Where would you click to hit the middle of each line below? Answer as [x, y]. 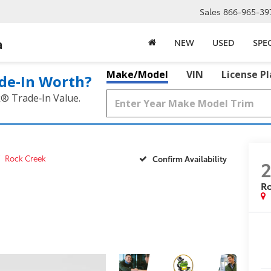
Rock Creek [25, 158]
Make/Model [137, 74]
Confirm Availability [190, 158]
